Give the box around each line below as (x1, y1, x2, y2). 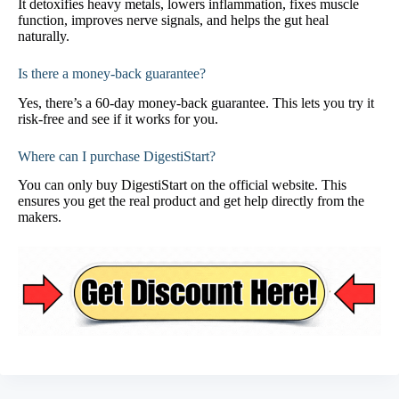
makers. (18, 209, 61, 225)
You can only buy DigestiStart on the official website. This (18, 177, 346, 193)
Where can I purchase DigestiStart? (18, 148, 216, 164)
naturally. (18, 28, 69, 44)
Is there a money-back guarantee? (18, 65, 206, 81)
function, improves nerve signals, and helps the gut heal (18, 12, 329, 28)
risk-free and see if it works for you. (18, 110, 218, 126)
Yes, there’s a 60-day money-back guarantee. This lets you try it (18, 94, 374, 110)
